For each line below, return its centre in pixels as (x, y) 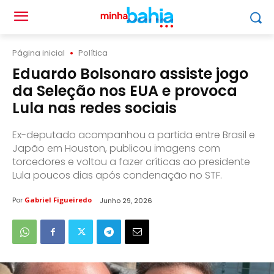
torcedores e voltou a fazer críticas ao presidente (131, 162)
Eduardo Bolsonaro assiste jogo (130, 74)
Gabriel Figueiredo (58, 200)
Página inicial (39, 53)
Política (93, 53)
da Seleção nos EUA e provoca (125, 91)
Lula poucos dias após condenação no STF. (117, 175)
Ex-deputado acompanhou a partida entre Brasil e (134, 135)
